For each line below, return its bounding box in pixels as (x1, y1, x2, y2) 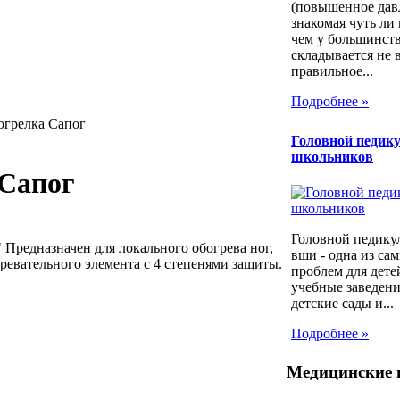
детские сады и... (291, 295, 394, 311)
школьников (291, 149, 373, 165)
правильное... (291, 63, 373, 79)
